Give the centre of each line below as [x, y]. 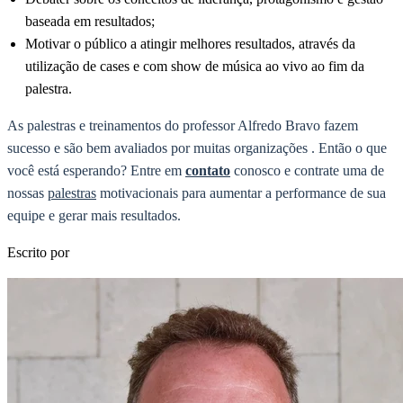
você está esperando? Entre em [96, 170]
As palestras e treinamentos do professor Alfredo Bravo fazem [183, 125]
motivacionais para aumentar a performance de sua [241, 193]
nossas [27, 193]
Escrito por [38, 252]
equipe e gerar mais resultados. [94, 215]
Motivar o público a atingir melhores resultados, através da [190, 44]
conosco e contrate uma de [307, 170]
